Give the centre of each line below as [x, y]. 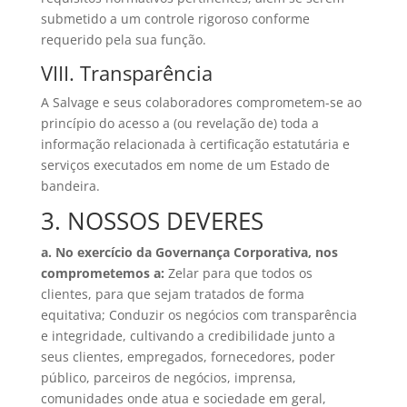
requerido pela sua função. [123, 39]
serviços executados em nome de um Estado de [185, 164]
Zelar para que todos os [238, 273]
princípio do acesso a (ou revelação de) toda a [179, 123]
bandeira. [70, 185]
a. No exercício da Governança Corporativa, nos [189, 252]
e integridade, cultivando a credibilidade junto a [188, 335]
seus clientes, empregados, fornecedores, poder [188, 356]
